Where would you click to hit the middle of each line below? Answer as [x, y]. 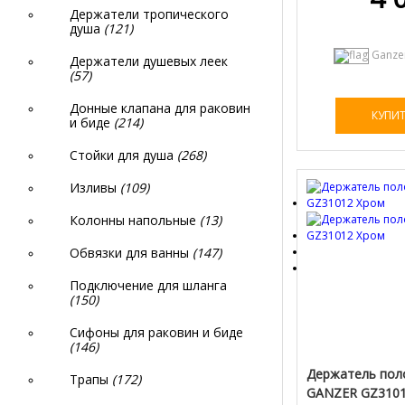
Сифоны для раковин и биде [156, 332]
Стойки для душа [123, 155]
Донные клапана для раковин [160, 108]
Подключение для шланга [148, 285]
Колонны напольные [135, 220]
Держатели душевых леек [149, 61]
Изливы [95, 188]
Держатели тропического [149, 14]
